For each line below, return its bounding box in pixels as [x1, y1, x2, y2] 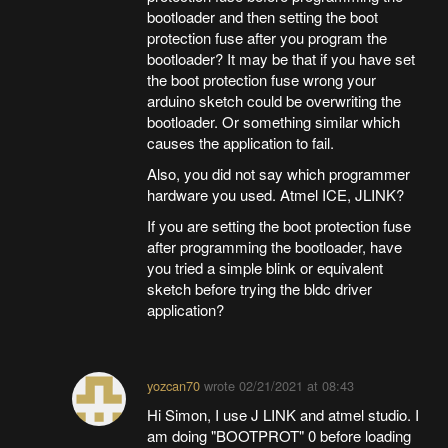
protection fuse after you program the [147, 27, 388, 49]
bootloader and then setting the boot [147, 6, 379, 28]
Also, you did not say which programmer [147, 163, 411, 185]
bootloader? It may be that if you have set [147, 48, 416, 70]
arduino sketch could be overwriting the [147, 90, 402, 112]
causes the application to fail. [147, 132, 335, 154]
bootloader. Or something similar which [147, 111, 401, 133]
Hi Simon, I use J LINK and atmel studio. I [147, 404, 420, 426]
